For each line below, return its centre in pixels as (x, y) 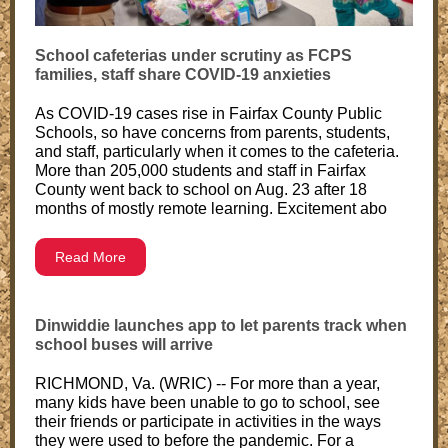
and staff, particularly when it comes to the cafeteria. (217, 151)
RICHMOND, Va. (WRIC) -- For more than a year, (207, 383)
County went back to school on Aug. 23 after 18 (201, 189)
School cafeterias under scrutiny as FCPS (193, 55)
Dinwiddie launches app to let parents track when (221, 325)
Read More (90, 257)
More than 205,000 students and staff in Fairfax (200, 170)
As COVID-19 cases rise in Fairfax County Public (208, 113)
